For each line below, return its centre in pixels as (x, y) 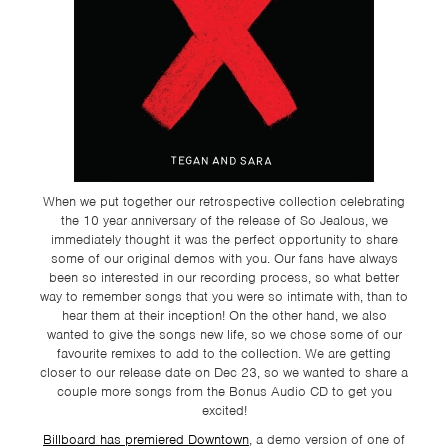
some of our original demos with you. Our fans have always (224, 258)
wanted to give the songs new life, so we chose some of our (224, 334)
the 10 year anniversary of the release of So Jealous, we (224, 220)
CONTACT (70, 106)
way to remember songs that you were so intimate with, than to (224, 296)
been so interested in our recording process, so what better (224, 277)
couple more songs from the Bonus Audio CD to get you (224, 391)
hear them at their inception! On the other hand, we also (224, 315)
